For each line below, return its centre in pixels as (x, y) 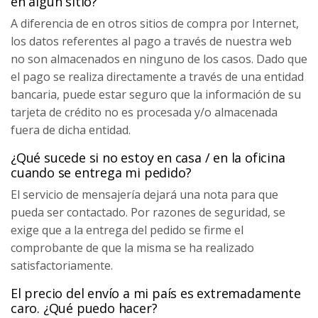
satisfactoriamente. (62, 265)
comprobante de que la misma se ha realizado (132, 248)
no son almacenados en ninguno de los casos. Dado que (159, 59)
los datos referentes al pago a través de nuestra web (151, 41)
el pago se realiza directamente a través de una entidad (157, 77)
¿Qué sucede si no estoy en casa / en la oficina (148, 158)
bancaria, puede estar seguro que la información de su (156, 94)
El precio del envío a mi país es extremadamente (156, 293)
